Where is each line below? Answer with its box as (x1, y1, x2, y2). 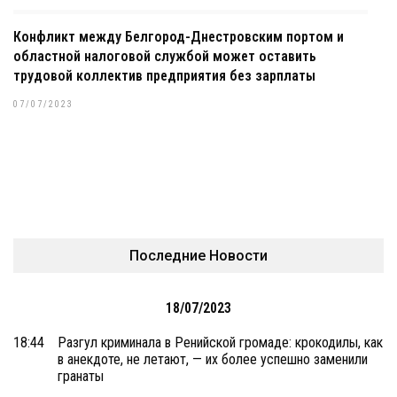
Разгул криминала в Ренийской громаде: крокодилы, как (58, 334, 383, 352)
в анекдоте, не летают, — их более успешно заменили (58, 351, 368, 369)
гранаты (58, 368, 104, 385)
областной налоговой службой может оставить (13, 48, 316, 66)
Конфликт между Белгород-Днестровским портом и (13, 28, 344, 46)
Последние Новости (129, 247, 268, 265)
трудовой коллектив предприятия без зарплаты (13, 67, 315, 85)
